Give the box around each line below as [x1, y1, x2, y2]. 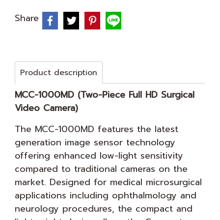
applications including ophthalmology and [15, 189, 196, 202]
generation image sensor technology [15, 136, 175, 149]
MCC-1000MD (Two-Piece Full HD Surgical [15, 88, 194, 102]
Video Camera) [15, 101, 78, 115]
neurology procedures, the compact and [15, 202, 192, 216]
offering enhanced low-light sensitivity [15, 149, 183, 163]
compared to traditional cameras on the [15, 162, 188, 176]
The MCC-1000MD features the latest [15, 122, 178, 136]
